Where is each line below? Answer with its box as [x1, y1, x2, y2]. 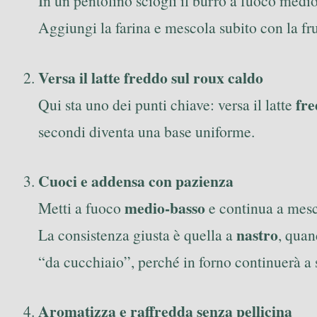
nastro [236, 223, 278, 246]
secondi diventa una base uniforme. [38, 120, 255, 142]
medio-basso [125, 196, 205, 219]
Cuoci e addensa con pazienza [38, 169, 234, 192]
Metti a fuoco [38, 197, 125, 218]
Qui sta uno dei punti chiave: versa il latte [38, 93, 296, 115]
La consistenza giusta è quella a [38, 224, 236, 245]
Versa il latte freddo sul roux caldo [38, 66, 263, 88]
